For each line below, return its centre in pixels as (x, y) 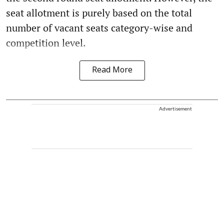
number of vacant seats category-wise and (99, 28)
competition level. (46, 43)
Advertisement (175, 109)
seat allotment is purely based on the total (99, 13)
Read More (112, 71)
